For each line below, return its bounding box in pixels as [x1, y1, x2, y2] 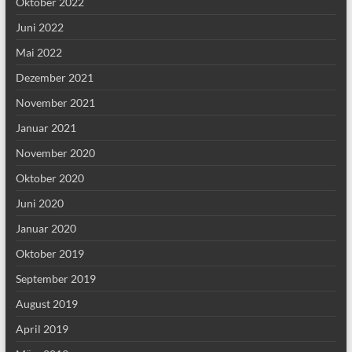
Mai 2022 [15, 46, 62, 59]
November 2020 [15, 146, 95, 159]
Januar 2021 [15, 121, 76, 134]
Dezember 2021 [15, 71, 93, 84]
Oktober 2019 [15, 247, 84, 260]
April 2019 [15, 322, 68, 335]
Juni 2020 [15, 196, 64, 210]
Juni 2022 [15, 20, 64, 34]
